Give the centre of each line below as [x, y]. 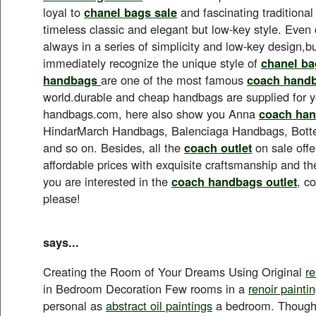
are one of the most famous [174, 79]
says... [61, 242]
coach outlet [218, 147]
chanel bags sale [130, 12]
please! [62, 198]
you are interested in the [107, 181]
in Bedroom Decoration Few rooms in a [146, 288]
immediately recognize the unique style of [152, 62]
